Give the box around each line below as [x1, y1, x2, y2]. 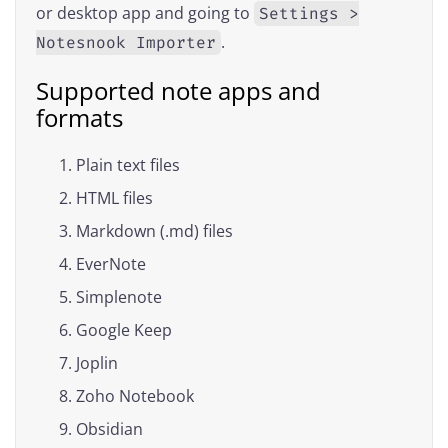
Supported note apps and [36, 74, 321, 108]
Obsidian [76, 417, 143, 440]
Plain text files [76, 153, 180, 176]
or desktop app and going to [36, 2, 254, 25]
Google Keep [76, 318, 172, 341]
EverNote [76, 252, 146, 275]
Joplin [76, 351, 118, 374]
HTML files [76, 186, 153, 209]
